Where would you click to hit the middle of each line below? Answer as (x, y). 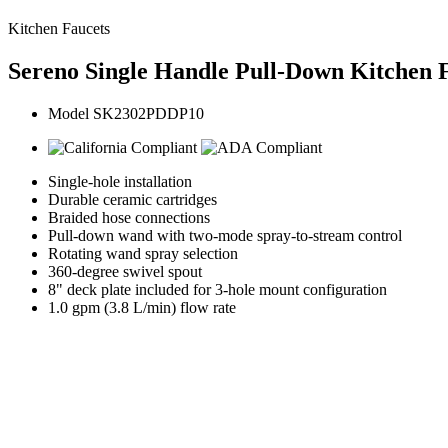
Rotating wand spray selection (143, 253)
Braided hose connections (129, 217)
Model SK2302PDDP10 (126, 113)
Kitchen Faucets (59, 28)
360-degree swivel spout (125, 271)
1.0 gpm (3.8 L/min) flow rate (142, 307)
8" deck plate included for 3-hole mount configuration (217, 289)
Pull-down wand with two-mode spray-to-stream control (225, 235)
